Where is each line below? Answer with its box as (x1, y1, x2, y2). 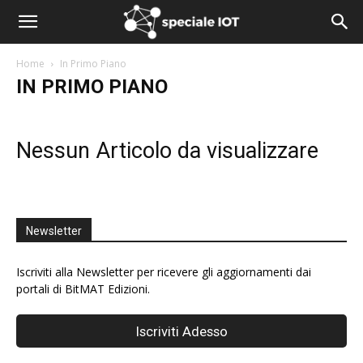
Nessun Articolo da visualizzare (16, 138, 318, 164)
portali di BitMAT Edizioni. (16, 281, 150, 297)
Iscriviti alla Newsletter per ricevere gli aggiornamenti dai (16, 264, 311, 280)
